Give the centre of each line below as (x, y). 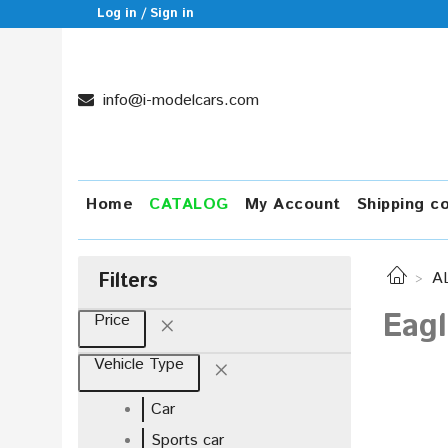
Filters (128, 281)
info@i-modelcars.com (178, 100)
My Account (292, 204)
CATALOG (189, 204)
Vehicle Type (139, 364)
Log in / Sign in (146, 13)
